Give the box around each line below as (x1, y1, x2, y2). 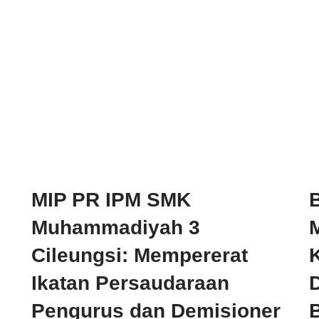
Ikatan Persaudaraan (31, 272, 229, 294)
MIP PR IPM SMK (31, 189, 191, 211)
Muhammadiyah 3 (31, 216, 200, 239)
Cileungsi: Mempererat (31, 244, 248, 266)
